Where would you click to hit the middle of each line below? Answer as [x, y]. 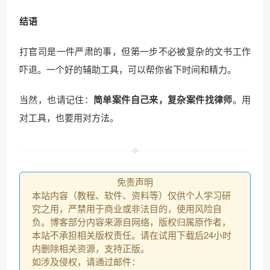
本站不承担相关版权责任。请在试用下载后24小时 [132, 234]
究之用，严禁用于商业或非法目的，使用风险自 [127, 208]
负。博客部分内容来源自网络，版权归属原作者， [131, 221]
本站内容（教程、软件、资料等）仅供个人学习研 [131, 195]
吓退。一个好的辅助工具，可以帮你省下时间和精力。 [128, 69]
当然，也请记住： [56, 99]
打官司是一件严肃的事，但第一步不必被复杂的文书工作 [135, 51]
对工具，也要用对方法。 [69, 117]
